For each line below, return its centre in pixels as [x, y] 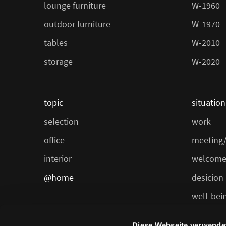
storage [58, 61]
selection [61, 121]
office [54, 140]
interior [58, 158]
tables [56, 42]
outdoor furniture [77, 24]
